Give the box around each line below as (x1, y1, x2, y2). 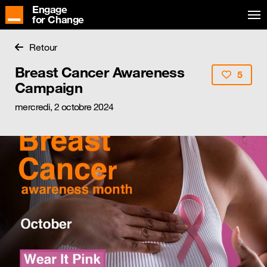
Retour (29, 41, 58, 53)
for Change (32, 13, 84, 27)
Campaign (15, 79, 83, 97)
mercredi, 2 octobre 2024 (15, 101, 114, 113)
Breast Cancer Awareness (15, 63, 185, 81)
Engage (32, 3, 67, 17)
